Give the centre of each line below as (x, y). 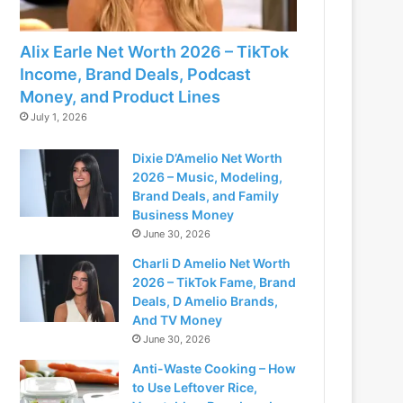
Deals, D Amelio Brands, (206, 300)
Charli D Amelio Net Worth (212, 263)
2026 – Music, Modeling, (208, 176)
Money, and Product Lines (121, 96)
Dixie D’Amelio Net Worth (208, 157)
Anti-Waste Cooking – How (215, 368)
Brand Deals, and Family (206, 195)
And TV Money (178, 319)
